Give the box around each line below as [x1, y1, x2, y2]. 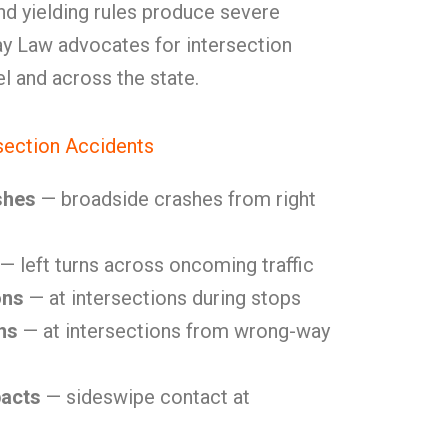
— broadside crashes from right [36, 187, 316, 211]
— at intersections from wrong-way [18, 319, 330, 343]
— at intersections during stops [24, 286, 301, 310]
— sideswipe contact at [41, 385, 250, 409]
